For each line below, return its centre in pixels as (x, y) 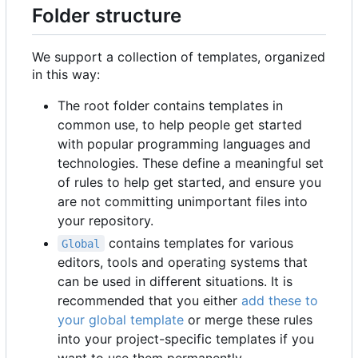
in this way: (66, 74)
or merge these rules (248, 319)
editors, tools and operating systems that (183, 262)
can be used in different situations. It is (175, 281)
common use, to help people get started (180, 124)
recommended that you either (149, 300)
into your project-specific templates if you (186, 338)
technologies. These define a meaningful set (191, 163)
